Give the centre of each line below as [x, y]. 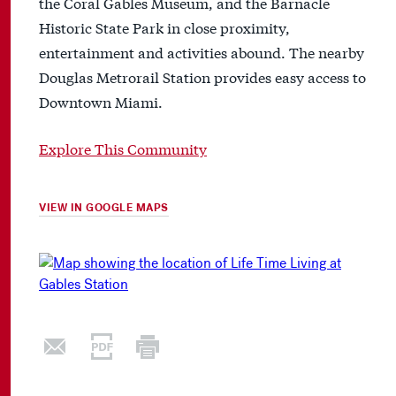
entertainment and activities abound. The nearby [202, 52]
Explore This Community [123, 148]
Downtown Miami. [101, 102]
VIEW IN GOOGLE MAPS [104, 208]
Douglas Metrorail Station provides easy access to [202, 77]
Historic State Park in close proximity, [164, 27]
